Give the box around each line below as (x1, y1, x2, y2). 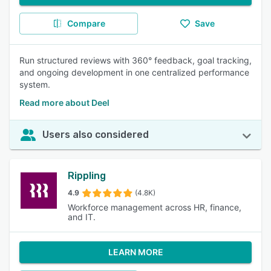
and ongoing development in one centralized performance (19, 67, 249, 77)
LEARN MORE (108, 247, 163, 257)
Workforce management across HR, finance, (68, 202, 242, 212)
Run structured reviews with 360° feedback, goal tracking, (19, 55, 252, 65)
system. (19, 79, 50, 90)
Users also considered (42, 129, 149, 140)
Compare (67, 18, 105, 28)
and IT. (68, 212, 99, 222)
